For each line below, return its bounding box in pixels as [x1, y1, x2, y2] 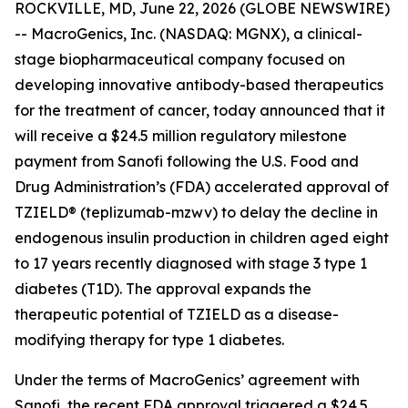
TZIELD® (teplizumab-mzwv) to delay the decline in [15, 203, 378, 221]
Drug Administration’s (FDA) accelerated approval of [15, 178, 389, 196]
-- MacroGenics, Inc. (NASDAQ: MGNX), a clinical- [15, 25, 362, 43]
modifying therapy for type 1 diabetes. [15, 331, 284, 349]
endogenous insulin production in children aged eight [15, 229, 389, 247]
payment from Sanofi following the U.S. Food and [15, 152, 359, 170]
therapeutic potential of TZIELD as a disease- [15, 305, 339, 323]
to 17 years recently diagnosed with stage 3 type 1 [15, 254, 367, 272]
